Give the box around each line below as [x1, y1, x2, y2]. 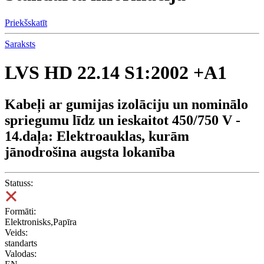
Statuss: [5, 177, 33, 188]
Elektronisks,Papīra [5, 216, 77, 227]
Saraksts [5, 38, 35, 49]
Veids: [5, 227, 28, 237]
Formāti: [5, 206, 36, 216]
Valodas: [5, 248, 37, 259]
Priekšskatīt [5, 17, 47, 28]
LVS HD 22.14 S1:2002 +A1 [5, 62, 227, 84]
